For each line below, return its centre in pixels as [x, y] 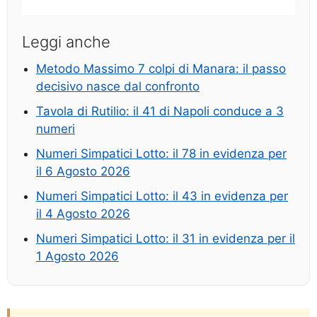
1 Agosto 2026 [77, 257]
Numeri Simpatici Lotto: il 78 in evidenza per [161, 154]
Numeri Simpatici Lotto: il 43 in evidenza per [162, 196]
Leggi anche [66, 42]
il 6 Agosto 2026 [83, 172]
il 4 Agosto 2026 [83, 214]
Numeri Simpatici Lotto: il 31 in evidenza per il [166, 239]
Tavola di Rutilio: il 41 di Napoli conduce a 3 [160, 111]
